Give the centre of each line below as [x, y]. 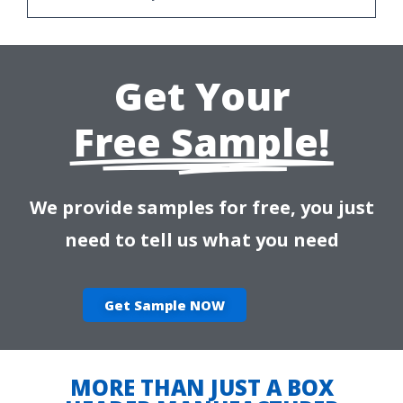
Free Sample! [201, 141]
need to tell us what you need [201, 239]
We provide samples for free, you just [201, 207]
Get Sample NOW [164, 304]
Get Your [201, 95]
